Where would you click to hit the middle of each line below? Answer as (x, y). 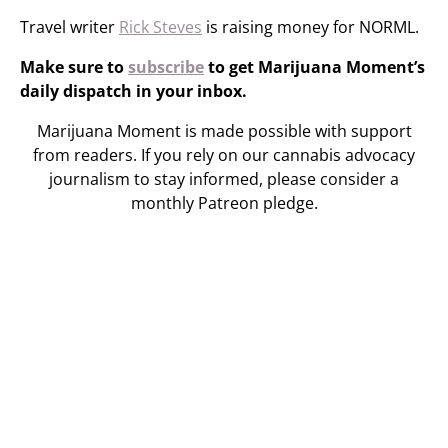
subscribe (166, 67)
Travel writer (69, 27)
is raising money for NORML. (310, 27)
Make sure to (74, 67)
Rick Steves (160, 27)
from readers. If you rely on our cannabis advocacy (224, 155)
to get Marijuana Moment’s (314, 67)
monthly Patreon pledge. (224, 203)
